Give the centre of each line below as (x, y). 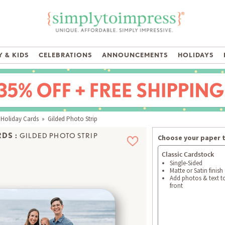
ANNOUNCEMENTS (135, 55)
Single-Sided (186, 163)
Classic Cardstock (188, 154)
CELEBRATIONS (66, 55)
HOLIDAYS (196, 55)
